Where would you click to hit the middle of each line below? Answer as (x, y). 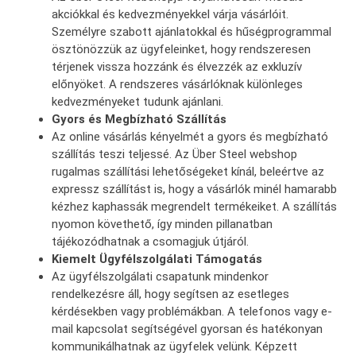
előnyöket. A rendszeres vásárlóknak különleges (177, 84)
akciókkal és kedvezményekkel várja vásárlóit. (170, 14)
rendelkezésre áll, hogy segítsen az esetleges (170, 294)
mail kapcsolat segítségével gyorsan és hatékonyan (187, 329)
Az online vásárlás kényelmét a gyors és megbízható (190, 136)
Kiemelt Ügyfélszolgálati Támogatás (157, 259)
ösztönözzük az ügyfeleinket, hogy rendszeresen (181, 49)
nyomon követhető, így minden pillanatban (162, 224)
